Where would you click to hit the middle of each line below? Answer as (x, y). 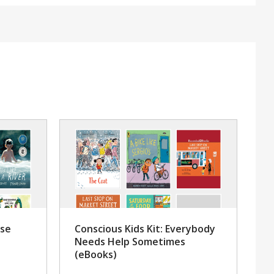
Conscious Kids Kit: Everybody (145, 229)
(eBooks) (96, 255)
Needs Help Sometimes (130, 242)
